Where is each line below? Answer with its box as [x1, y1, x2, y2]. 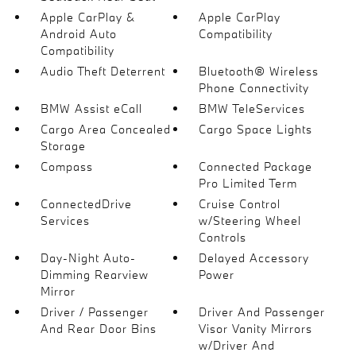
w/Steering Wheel [199, 213, 302, 228]
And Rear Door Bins [40, 321, 157, 336]
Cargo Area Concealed [40, 122, 171, 137]
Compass [40, 159, 93, 174]
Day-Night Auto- [40, 250, 136, 265]
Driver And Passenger [199, 304, 326, 319]
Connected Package [199, 159, 313, 174]
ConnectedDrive [40, 196, 132, 211]
